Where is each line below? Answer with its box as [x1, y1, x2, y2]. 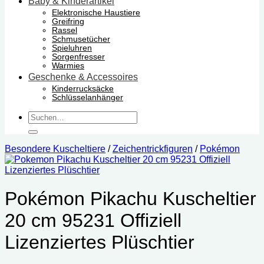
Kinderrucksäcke [52, 84, 114, 93]
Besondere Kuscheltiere [5, 143, 105, 154]
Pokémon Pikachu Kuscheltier [5, 187, 256, 209]
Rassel [52, 25, 77, 35]
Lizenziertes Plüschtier [5, 231, 194, 253]
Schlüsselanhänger [52, 93, 123, 102]
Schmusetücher [52, 34, 110, 44]
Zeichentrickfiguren [113, 143, 193, 154]
